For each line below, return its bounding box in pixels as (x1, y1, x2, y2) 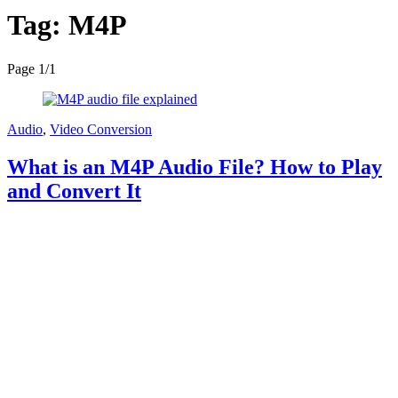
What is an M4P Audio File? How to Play (7, 155, 382, 179)
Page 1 (7, 60, 45, 76)
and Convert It (7, 179, 141, 203)
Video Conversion (50, 121, 152, 137)
